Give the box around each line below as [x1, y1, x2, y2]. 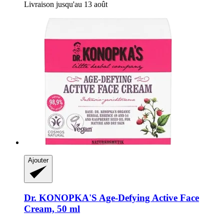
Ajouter [28, 156, 48, 164]
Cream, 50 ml [24, 203, 80, 214]
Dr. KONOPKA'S [24, 192, 97, 203]
